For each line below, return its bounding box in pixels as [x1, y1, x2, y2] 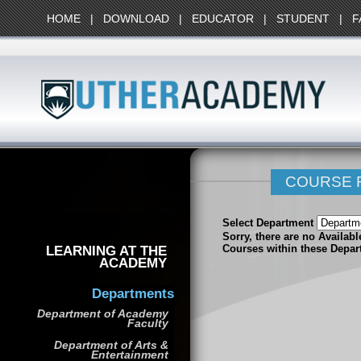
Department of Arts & [53, 338, 168, 352]
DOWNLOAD [103, 12, 169, 25]
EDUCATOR [192, 12, 254, 25]
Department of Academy [36, 307, 168, 320]
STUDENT [276, 12, 330, 25]
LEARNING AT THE [46, 242, 168, 259]
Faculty [127, 317, 168, 330]
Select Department [222, 217, 317, 229]
